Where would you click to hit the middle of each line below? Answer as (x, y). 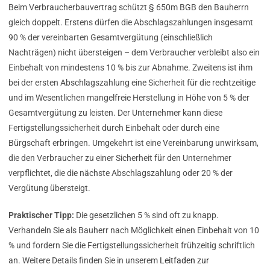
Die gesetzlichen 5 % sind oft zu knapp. (146, 215)
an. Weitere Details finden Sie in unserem (84, 261)
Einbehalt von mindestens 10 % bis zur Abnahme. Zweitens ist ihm (130, 68)
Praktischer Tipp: (41, 215)
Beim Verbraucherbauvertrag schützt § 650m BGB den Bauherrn (129, 8)
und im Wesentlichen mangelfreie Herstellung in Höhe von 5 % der (129, 98)
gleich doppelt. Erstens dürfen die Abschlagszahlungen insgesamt (131, 23)
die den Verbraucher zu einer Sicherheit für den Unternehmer (120, 158)
